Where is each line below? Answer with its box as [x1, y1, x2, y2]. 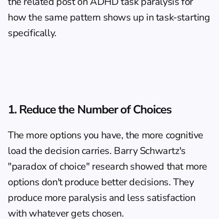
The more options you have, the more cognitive [8, 129, 204, 142]
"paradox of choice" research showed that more [8, 160, 208, 173]
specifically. [8, 26, 57, 40]
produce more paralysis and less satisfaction [8, 191, 196, 204]
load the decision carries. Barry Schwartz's [8, 144, 186, 157]
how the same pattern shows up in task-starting [8, 11, 210, 24]
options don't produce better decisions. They [8, 175, 194, 189]
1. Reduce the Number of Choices [8, 102, 172, 117]
